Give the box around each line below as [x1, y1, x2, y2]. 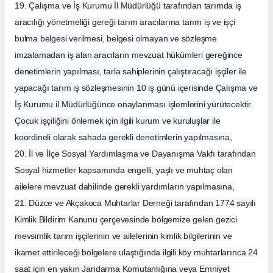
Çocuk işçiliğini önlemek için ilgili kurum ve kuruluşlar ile [15, 116, 221, 126]
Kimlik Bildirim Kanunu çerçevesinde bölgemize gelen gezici [15, 214, 237, 225]
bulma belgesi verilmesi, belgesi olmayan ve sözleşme [15, 34, 218, 44]
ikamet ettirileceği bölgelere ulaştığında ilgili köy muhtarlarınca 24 [15, 247, 258, 258]
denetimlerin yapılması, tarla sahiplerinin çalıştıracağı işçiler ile [15, 66, 247, 77]
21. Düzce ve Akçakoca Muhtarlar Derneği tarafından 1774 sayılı [15, 198, 257, 208]
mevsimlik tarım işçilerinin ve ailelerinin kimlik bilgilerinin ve [15, 231, 232, 241]
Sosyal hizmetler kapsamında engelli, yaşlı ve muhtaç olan [15, 165, 233, 175]
